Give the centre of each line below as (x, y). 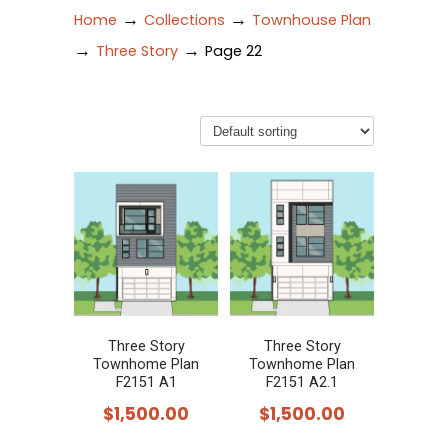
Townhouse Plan (311, 20)
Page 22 (233, 51)
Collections (184, 20)
